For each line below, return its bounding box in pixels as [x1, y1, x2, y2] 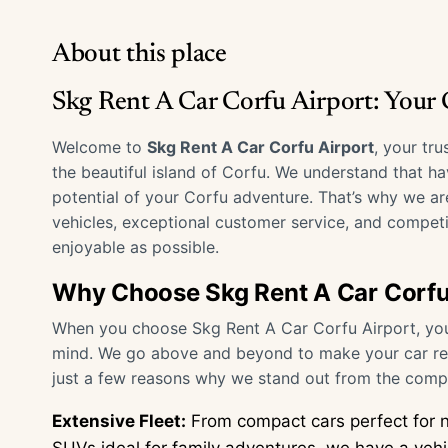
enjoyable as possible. [52, 237, 219, 257]
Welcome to [52, 137, 147, 157]
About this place [52, 42, 227, 68]
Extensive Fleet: [52, 411, 186, 431]
